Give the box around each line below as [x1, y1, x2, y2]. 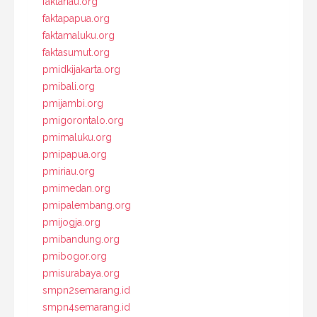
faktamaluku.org [42, 30, 115, 42]
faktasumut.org [42, 47, 110, 59]
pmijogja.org [42, 217, 100, 229]
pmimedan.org [42, 183, 110, 195]
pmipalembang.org [42, 200, 131, 212]
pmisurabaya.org [42, 267, 120, 279]
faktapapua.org [42, 13, 110, 25]
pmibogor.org [42, 250, 107, 263]
